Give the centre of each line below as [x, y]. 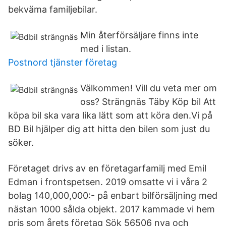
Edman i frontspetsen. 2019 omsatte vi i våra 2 [108, 182]
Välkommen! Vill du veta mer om [149, 88]
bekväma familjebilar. [53, 9]
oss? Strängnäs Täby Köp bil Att [148, 102]
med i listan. [106, 49]
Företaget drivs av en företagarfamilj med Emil [107, 168]
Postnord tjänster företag [63, 62]
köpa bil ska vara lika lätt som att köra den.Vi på [110, 115]
